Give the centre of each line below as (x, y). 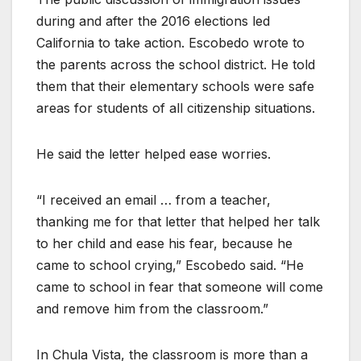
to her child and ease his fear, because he (164, 244)
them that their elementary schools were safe (175, 87)
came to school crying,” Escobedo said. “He (170, 266)
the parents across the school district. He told (176, 65)
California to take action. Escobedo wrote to (170, 43)
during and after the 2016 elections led (153, 21)
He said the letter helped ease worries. (154, 154)
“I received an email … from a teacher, (154, 200)
